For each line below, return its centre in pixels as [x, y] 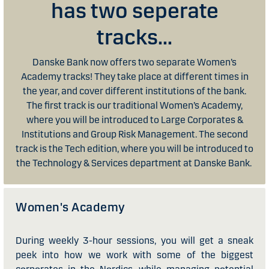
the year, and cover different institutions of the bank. [134, 91]
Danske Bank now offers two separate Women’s [134, 62]
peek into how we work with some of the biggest [134, 255]
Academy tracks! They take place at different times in [134, 77]
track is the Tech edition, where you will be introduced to [134, 149]
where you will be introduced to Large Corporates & [134, 120]
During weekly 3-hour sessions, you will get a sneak [134, 240]
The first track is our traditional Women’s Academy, [134, 105]
